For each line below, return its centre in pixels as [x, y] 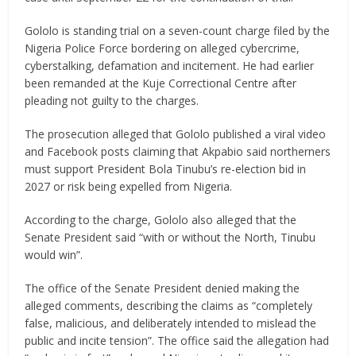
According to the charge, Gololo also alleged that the [161, 219]
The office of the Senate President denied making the [163, 288]
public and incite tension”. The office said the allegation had [177, 340]
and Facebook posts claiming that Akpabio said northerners [178, 151]
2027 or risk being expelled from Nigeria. [129, 186]
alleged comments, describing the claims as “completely [169, 305]
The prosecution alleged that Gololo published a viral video [176, 133]
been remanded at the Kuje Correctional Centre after [161, 83]
